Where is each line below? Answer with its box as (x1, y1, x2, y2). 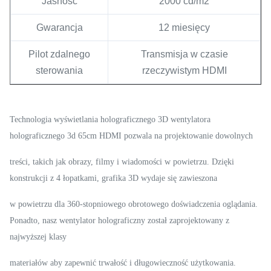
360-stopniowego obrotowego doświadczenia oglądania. (65, 199, 258, 209)
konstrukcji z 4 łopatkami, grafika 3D (10, 173, 141, 183)
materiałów (10, 258, 50, 267)
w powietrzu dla (10, 199, 65, 209)
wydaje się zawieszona (141, 173, 217, 183)
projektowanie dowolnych (165, 131, 253, 140)
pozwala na (124, 131, 165, 140)
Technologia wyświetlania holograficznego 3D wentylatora (10, 114, 211, 124)
